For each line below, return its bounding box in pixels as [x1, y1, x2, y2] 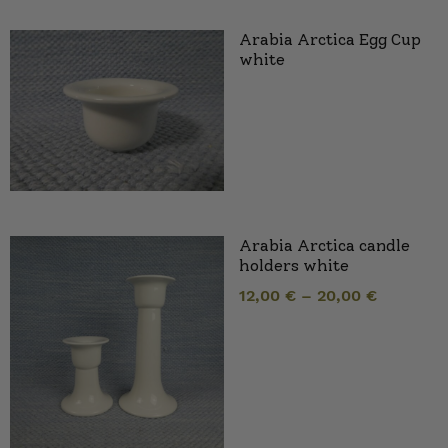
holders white [239, 255, 349, 275]
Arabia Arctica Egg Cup [239, 30, 421, 50]
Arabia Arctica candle [239, 235, 410, 255]
